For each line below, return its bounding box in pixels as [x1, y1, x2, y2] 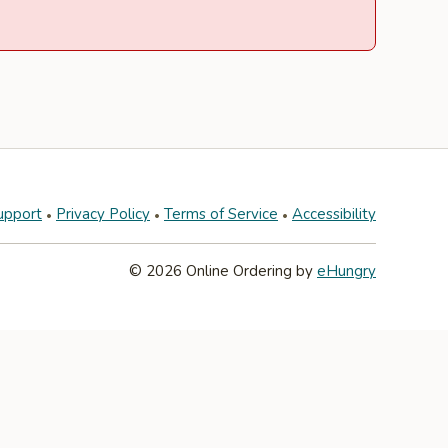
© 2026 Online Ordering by [129, 261, 317, 281]
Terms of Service [164, 204, 278, 224]
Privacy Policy [56, 204, 150, 224]
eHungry [317, 261, 376, 281]
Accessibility [292, 204, 376, 224]
